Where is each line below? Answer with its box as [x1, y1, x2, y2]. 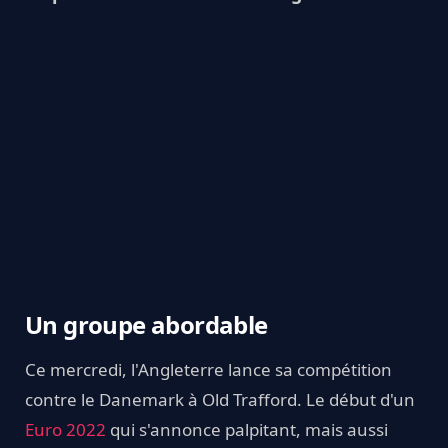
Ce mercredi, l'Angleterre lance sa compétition [25, 357, 392, 381]
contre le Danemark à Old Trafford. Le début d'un [25, 387, 415, 411]
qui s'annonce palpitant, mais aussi [106, 417, 388, 441]
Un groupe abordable [25, 307, 268, 341]
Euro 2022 [25, 417, 106, 441]
